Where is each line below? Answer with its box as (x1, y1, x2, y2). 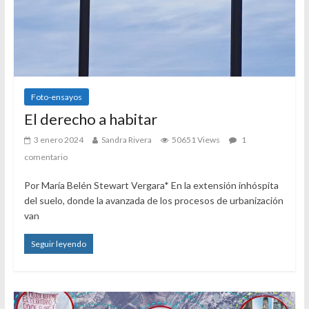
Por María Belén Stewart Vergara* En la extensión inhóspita (23, 179, 279, 191)
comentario (23, 151, 68, 162)
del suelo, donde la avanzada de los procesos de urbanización (23, 194, 283, 206)
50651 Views (171, 134, 220, 145)
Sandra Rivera (101, 134, 152, 145)
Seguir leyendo (30, 238, 86, 249)
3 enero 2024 (33, 134, 83, 145)
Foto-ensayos (30, 91, 82, 102)
